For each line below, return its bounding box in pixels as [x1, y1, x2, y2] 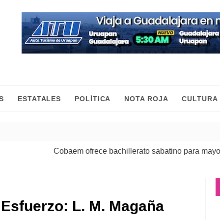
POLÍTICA [75, 95, 111, 103]
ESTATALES [18, 95, 61, 103]
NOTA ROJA [124, 95, 168, 103]
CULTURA [182, 95, 218, 103]
